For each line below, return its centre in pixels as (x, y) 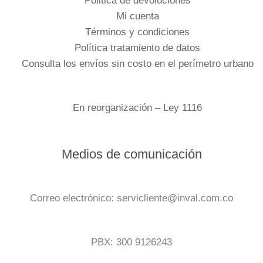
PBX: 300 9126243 (131, 242)
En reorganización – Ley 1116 (137, 107)
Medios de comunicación (131, 154)
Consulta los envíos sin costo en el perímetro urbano (137, 64)
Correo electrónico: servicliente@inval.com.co (131, 198)
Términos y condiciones (137, 32)
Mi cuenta (137, 16)
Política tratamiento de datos (137, 48)
